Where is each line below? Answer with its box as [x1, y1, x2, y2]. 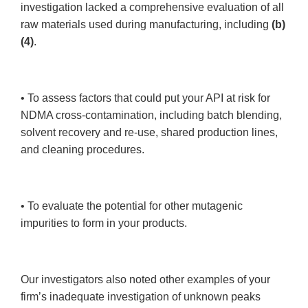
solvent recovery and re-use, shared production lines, [21, 126, 278, 139]
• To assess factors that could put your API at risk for [21, 92, 270, 104]
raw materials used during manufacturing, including [21, 19, 272, 31]
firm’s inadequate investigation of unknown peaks [21, 291, 261, 303]
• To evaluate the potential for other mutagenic [21, 200, 243, 212]
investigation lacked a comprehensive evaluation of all [21, 1, 284, 14]
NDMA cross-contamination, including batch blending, [21, 109, 282, 122]
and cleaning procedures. [21, 144, 144, 156]
